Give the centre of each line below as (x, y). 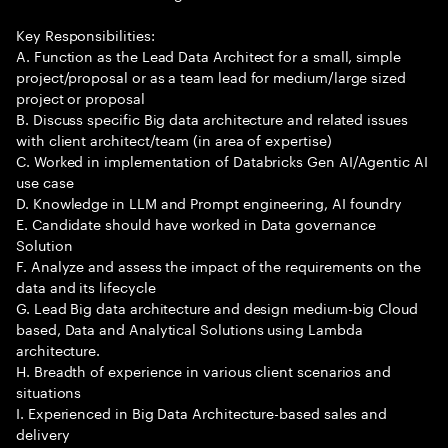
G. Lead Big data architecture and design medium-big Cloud (217, 307)
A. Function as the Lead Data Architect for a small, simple (208, 55)
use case (45, 181)
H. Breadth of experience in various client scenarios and (204, 370)
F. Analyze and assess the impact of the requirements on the (218, 265)
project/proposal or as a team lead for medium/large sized (211, 76)
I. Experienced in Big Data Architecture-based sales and (202, 412)
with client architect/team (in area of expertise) (174, 139)
